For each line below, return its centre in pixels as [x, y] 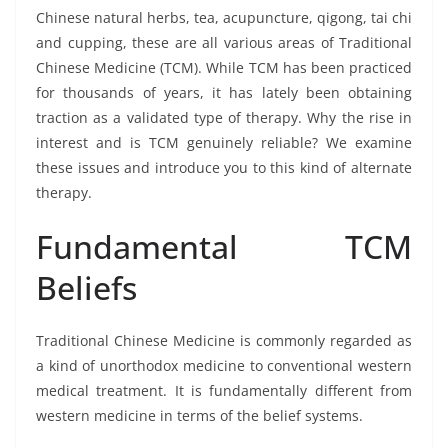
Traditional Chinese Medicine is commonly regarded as [224, 340]
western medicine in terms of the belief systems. [199, 415]
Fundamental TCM [224, 246]
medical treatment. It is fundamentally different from [224, 390]
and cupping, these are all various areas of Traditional [224, 42]
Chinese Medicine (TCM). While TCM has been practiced [224, 67]
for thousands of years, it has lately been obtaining [224, 92]
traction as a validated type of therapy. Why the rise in [224, 117]
